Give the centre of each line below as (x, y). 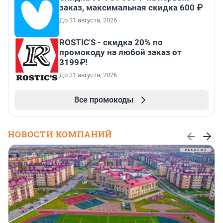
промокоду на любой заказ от (120, 53)
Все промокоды (104, 100)
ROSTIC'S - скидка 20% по (111, 43)
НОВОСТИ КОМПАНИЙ (60, 134)
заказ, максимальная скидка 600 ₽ (131, 8)
